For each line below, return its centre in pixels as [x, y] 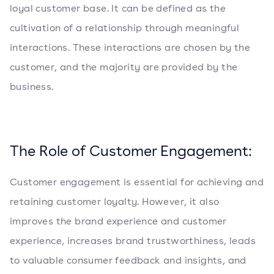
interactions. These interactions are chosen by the [130, 48]
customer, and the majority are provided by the [124, 67]
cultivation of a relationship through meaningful [125, 28]
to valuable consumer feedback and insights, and [128, 261]
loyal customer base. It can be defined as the [118, 9]
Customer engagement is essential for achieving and [137, 182]
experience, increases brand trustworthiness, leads [133, 241]
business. [32, 87]
